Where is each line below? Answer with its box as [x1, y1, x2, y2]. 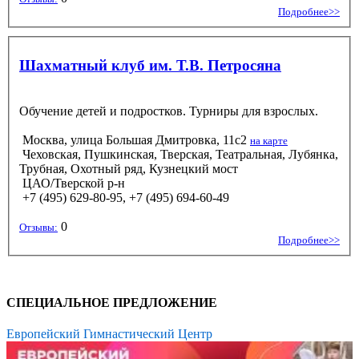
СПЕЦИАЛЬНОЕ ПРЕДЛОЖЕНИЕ [6, 295, 217, 309]
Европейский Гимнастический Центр [6, 327, 212, 341]
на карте [250, 134, 288, 147]
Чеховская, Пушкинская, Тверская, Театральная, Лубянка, [19, 147, 338, 161]
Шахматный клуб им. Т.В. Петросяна [19, 56, 281, 74]
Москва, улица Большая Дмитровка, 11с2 [22, 132, 247, 147]
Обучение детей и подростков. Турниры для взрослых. [19, 103, 318, 118]
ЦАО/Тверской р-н [19, 175, 125, 190]
